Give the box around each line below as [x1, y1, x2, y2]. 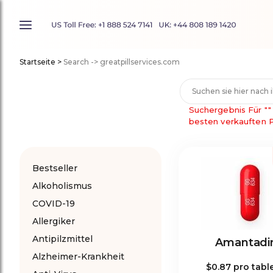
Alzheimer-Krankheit [32, 251, 124, 262]
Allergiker [32, 216, 75, 227]
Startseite [19, 57, 55, 66]
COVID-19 [32, 198, 75, 209]
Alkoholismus [32, 180, 92, 191]
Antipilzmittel [32, 233, 93, 244]
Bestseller [32, 163, 77, 174]
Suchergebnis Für [188, 105, 262, 115]
